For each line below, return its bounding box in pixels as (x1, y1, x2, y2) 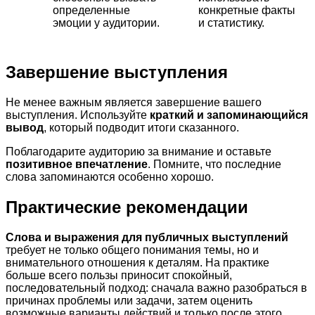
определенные (53, 4, 130, 17)
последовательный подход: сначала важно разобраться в (6, 282, 307, 295)
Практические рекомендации (6, 198, 248, 217)
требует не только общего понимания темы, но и (6, 244, 259, 257)
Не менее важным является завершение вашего (6, 96, 262, 109)
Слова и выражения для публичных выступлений (6, 231, 288, 244)
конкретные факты (198, 4, 295, 17)
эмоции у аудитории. (53, 17, 160, 30)
